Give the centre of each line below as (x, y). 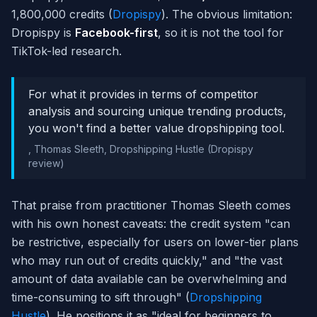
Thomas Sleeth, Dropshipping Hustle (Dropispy (144, 149)
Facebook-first (116, 33)
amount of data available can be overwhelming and (149, 279)
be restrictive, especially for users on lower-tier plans (155, 242)
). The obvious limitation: (227, 15)
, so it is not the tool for (221, 33)
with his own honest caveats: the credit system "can (151, 224)
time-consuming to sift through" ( (100, 298)
